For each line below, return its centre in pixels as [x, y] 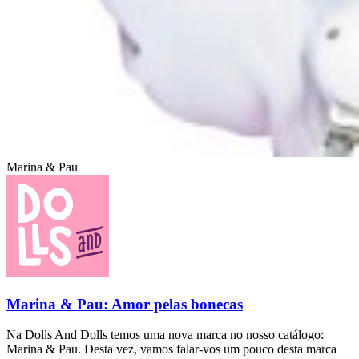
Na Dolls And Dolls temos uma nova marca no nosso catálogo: [165, 335]
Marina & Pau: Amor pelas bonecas [125, 304]
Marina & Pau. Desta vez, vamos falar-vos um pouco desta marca [171, 349]
